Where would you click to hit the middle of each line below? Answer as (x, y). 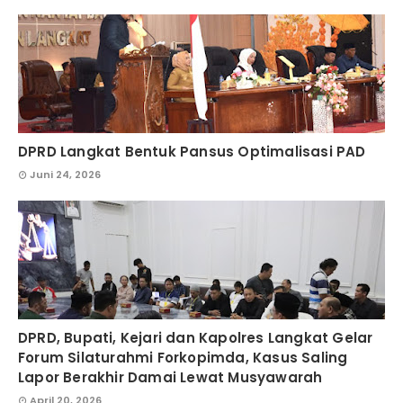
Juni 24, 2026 (65, 175)
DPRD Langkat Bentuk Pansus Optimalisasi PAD (192, 152)
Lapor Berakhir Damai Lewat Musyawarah (170, 377)
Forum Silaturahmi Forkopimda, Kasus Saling (183, 358)
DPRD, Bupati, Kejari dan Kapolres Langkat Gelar (196, 338)
